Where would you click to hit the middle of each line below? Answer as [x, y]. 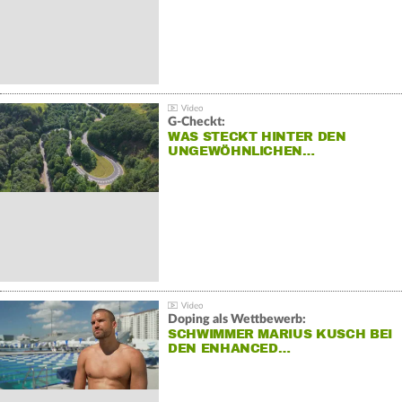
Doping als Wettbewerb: [236, 320]
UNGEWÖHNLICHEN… [241, 152]
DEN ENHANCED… [229, 349]
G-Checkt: [196, 122]
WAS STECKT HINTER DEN [257, 137]
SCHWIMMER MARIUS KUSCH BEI [280, 335]
